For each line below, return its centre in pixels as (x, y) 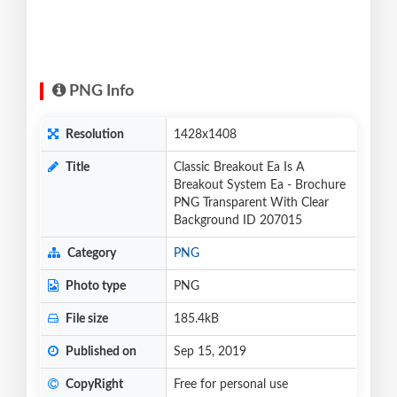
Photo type (94, 287)
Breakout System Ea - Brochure (260, 186)
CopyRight (93, 385)
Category (90, 254)
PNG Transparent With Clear (251, 203)
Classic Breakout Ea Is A (239, 168)
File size (86, 319)
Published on (100, 352)
